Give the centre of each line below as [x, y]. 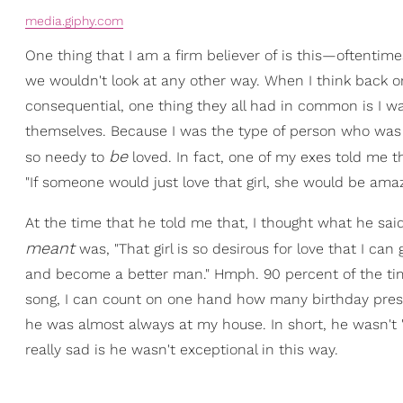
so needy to [67, 157]
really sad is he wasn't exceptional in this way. [182, 350]
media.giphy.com [74, 21]
